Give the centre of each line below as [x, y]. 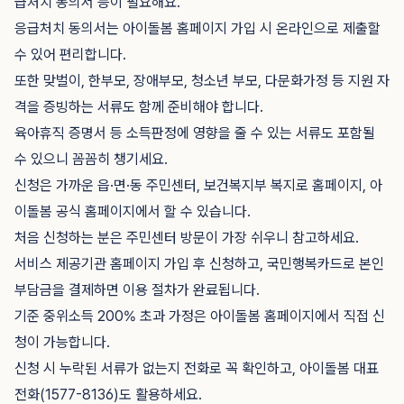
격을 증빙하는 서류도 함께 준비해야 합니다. [139, 107]
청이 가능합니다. [62, 342]
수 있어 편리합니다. [70, 55]
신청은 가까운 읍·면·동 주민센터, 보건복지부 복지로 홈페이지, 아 [198, 185]
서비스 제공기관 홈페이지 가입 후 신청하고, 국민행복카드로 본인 [199, 264]
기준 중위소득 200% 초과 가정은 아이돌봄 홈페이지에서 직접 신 [200, 316]
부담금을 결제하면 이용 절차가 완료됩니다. [137, 290]
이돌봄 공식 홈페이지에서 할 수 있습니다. [133, 211]
